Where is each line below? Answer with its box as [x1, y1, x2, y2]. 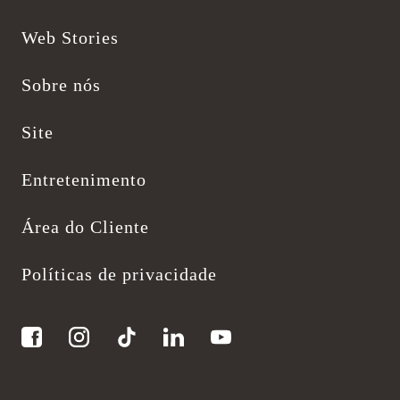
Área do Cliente [21, 216, 149, 237]
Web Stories [21, 27, 119, 47]
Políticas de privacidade [21, 263, 217, 284]
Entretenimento [21, 169, 146, 189]
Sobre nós [21, 74, 101, 95]
